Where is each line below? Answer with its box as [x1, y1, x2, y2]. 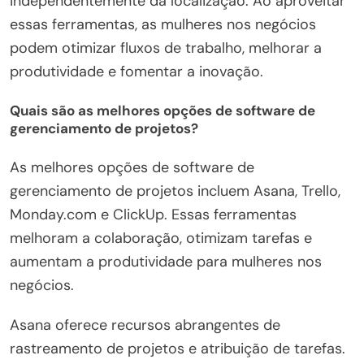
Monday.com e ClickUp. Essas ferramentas [10, 204, 297, 224]
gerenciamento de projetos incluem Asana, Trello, [10, 180, 340, 201]
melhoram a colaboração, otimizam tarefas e [10, 227, 312, 248]
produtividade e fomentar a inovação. [10, 61, 263, 81]
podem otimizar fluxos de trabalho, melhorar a [10, 37, 322, 58]
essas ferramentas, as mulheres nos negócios [10, 14, 316, 34]
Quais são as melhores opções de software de [10, 102, 315, 120]
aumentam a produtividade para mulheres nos [10, 251, 322, 271]
